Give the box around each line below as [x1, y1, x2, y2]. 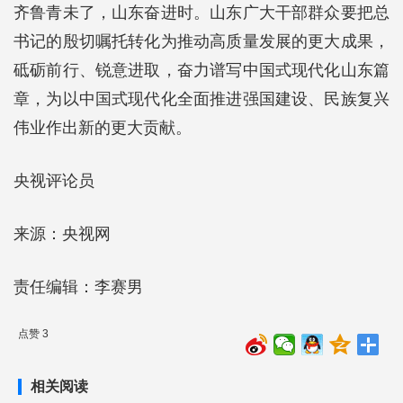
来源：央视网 [13, 224, 111, 243]
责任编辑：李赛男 [13, 277, 143, 296]
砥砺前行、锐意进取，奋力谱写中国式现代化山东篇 [13, 60, 390, 79]
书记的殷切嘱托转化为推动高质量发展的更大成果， [13, 31, 390, 50]
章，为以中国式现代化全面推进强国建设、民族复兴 [13, 89, 390, 108]
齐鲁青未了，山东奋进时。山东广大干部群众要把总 [13, 3, 390, 22]
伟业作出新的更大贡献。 [13, 118, 192, 137]
